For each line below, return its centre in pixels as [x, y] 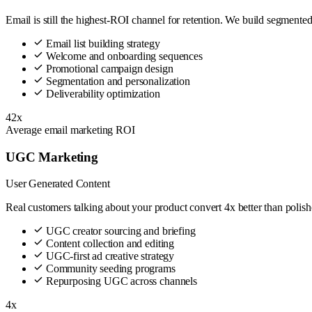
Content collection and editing [109, 244]
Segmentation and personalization [117, 81]
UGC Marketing [52, 157]
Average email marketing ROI [70, 130]
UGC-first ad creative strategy [109, 256]
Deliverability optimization [102, 94]
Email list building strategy [102, 44]
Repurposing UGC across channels [120, 281]
